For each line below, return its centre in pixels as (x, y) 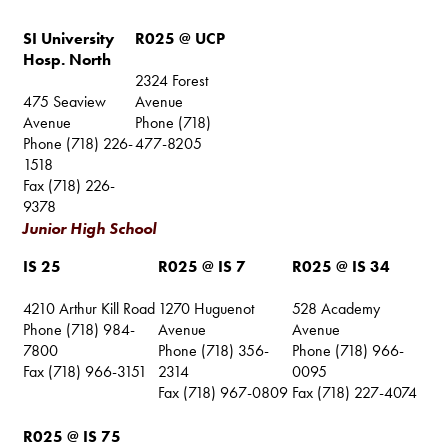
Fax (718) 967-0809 (223, 392)
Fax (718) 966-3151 (85, 371)
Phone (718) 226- (78, 143)
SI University (69, 38)
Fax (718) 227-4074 (355, 392)
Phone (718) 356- (214, 350)
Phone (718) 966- (348, 350)
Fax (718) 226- (69, 185)
